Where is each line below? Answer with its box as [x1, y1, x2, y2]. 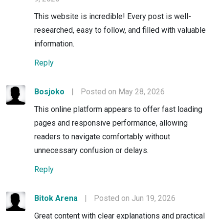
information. [34, 39, 74, 48]
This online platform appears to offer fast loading [34, 104, 202, 114]
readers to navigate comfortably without [34, 131, 170, 141]
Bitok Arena [34, 193, 78, 203]
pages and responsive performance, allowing [34, 118, 188, 128]
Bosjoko [34, 87, 65, 96]
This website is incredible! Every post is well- [34, 11, 191, 21]
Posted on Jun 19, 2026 [94, 193, 175, 203]
